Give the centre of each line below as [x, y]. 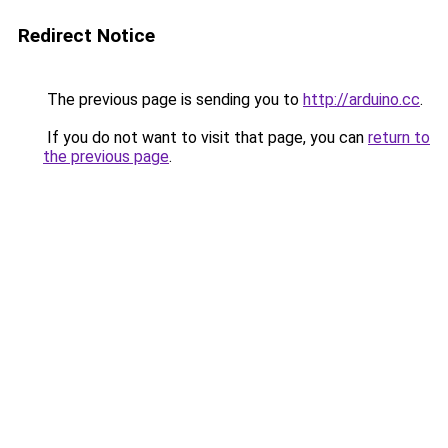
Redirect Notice [86, 35]
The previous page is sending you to [173, 99]
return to [399, 137]
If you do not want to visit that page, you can [205, 137]
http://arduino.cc [361, 99]
